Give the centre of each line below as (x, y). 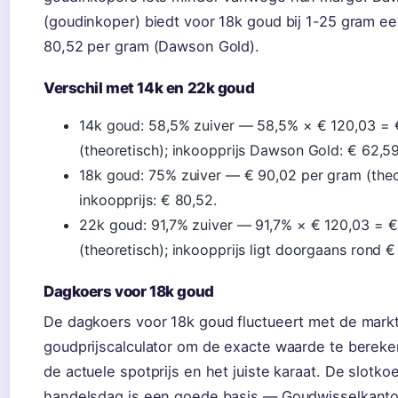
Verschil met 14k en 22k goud (149, 88)
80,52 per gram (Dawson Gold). (152, 46)
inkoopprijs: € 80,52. (148, 199)
